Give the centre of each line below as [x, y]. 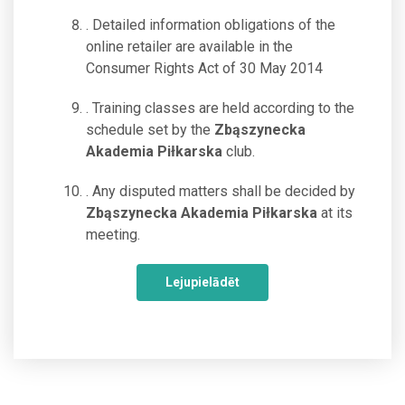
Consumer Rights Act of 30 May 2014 [204, 68]
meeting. [113, 235]
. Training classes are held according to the [220, 108]
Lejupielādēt [202, 282]
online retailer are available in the [189, 47]
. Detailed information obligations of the [211, 25]
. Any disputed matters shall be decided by [221, 191]
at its [335, 213]
